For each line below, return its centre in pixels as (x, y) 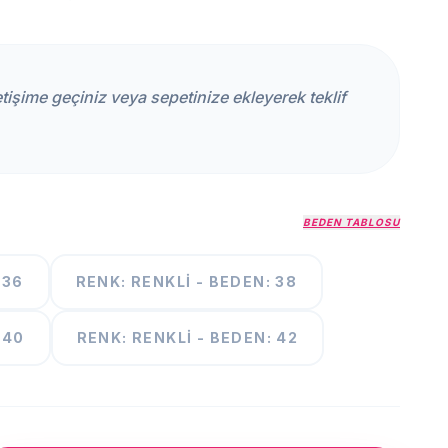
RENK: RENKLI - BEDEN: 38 (186, 281)
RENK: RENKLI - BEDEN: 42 (187, 337)
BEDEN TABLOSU (351, 221)
